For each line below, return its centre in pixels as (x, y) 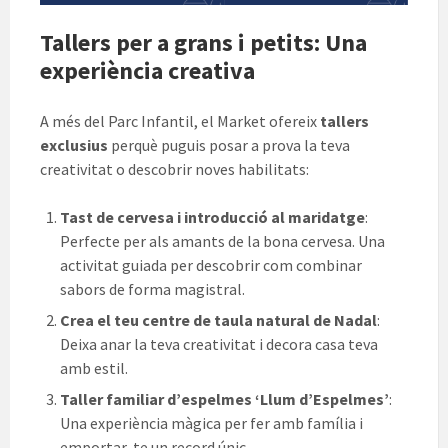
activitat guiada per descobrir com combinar (211, 265)
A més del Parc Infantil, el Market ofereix (180, 121)
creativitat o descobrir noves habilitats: (174, 169)
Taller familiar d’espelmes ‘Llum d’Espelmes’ (224, 399)
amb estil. (94, 368)
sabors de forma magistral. (152, 289)
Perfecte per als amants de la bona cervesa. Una (222, 241)
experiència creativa (147, 71)
